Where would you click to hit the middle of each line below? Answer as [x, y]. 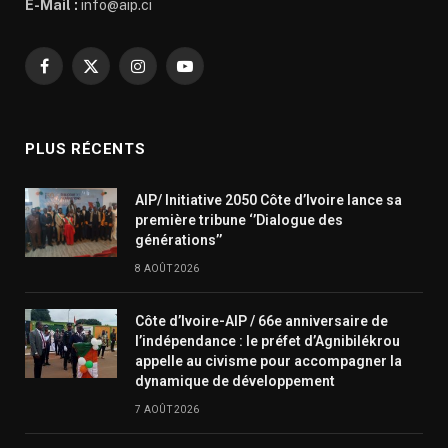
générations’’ [178, 239]
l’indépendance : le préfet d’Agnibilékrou [267, 340]
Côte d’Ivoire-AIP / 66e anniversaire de [261, 320]
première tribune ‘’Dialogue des [239, 219]
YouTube [212, 74]
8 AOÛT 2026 [167, 268]
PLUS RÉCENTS [85, 148]
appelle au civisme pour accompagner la [268, 360]
